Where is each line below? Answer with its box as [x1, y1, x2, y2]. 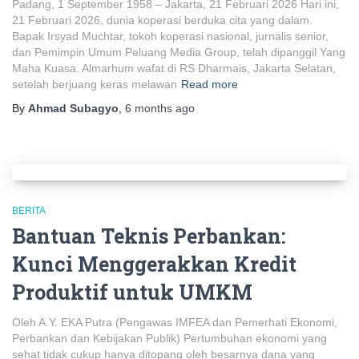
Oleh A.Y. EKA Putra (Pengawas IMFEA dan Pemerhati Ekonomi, [12, 316, 337, 329]
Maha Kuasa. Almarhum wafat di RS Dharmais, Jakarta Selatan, [12, 62, 336, 75]
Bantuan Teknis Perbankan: [12, 223, 285, 249]
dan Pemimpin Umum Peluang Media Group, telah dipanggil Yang [12, 46, 345, 58]
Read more [181, 78, 238, 91]
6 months [125, 102, 172, 115]
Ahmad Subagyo [28, 102, 119, 115]
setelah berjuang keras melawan [12, 78, 177, 91]
